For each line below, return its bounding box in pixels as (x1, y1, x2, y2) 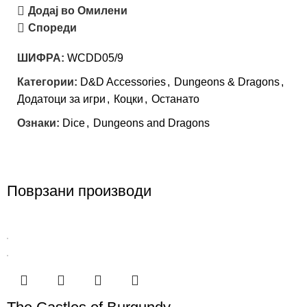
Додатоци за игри (17, 93, 106, 106)
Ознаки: (17, 117, 60, 130)
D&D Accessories (80, 76, 166, 88)
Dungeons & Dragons (174, 76, 280, 88)
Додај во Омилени (28, 5, 128, 17)
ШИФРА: (17, 52, 67, 64)
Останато (151, 93, 199, 106)
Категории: (17, 76, 77, 88)
